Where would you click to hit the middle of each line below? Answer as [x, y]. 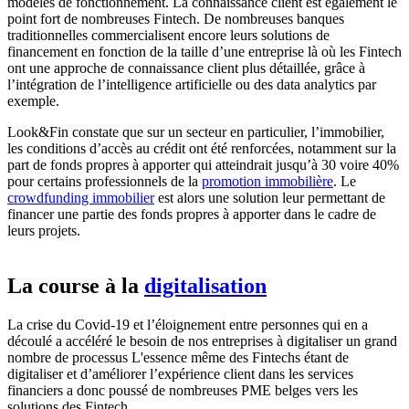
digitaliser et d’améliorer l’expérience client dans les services [180, 374]
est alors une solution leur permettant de [270, 198]
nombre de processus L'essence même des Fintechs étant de [178, 358]
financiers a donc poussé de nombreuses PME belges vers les [183, 391]
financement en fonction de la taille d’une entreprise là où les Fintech [204, 52]
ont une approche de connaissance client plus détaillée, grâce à [186, 68]
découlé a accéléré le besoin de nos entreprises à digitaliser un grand [202, 341]
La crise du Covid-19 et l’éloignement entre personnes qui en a [188, 325]
